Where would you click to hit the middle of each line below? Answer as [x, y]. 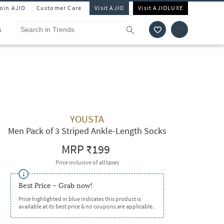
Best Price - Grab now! [55, 186]
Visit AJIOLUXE [160, 8]
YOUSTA [87, 119]
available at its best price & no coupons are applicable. [86, 206]
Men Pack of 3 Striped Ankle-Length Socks [87, 131]
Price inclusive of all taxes [87, 162]
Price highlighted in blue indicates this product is [79, 199]
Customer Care [59, 8]
